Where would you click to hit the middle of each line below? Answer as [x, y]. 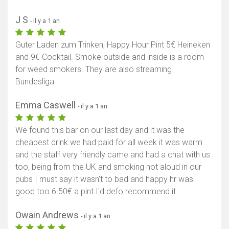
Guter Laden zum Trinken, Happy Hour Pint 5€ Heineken [113, 44]
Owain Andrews [48, 215]
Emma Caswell [47, 105]
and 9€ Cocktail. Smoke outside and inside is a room [110, 57]
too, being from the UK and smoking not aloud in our [108, 167]
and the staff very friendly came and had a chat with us [113, 154]
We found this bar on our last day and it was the [100, 130]
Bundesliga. [36, 81]
